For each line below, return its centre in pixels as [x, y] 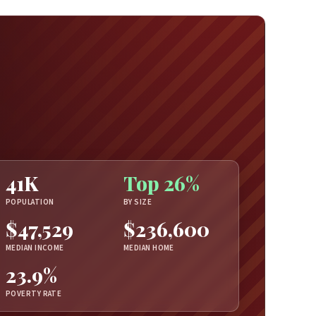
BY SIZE [138, 202]
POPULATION [30, 202]
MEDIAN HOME [149, 248]
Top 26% [162, 183]
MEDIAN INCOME [35, 248]
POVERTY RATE [34, 293]
